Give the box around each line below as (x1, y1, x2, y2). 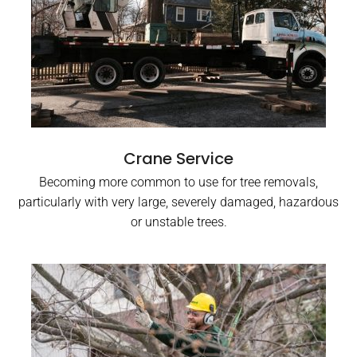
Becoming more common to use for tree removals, (39, 175, 318, 190)
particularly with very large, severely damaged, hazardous (18, 194, 339, 210)
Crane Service (124, 147, 233, 170)
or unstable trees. (130, 214, 227, 229)
